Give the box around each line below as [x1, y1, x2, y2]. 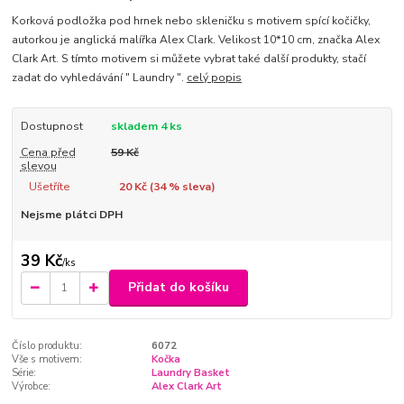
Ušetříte [28, 179, 70, 195]
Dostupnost [20, 119, 83, 134]
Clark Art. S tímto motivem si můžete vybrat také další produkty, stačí [12, 51, 367, 67]
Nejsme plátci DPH [20, 207, 123, 223]
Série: [12, 365, 37, 380]
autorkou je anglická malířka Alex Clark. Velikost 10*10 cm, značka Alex [12, 32, 381, 48]
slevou [20, 158, 57, 173]
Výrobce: [12, 379, 51, 393]
